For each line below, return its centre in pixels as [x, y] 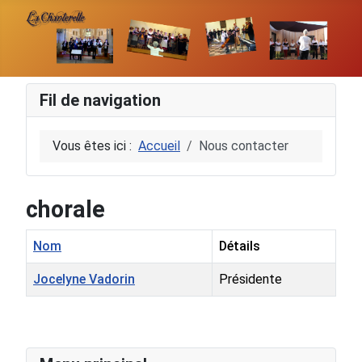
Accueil [159, 146]
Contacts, [53, 305]
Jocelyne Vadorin [84, 280]
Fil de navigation [100, 101]
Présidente [250, 280]
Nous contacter [244, 146]
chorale [65, 210]
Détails [240, 246]
